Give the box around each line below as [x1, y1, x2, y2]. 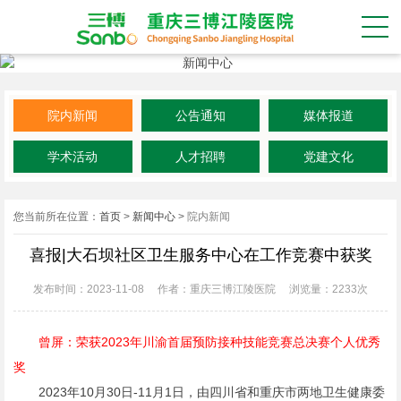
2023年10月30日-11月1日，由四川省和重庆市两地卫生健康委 [13, 385, 385, 399]
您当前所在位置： [13, 210, 99, 223]
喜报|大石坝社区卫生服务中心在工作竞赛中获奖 [29, 246, 372, 264]
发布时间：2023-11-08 [33, 283, 144, 295]
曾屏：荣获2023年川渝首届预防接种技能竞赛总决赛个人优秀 [38, 335, 380, 349]
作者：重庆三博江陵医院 [158, 283, 276, 295]
